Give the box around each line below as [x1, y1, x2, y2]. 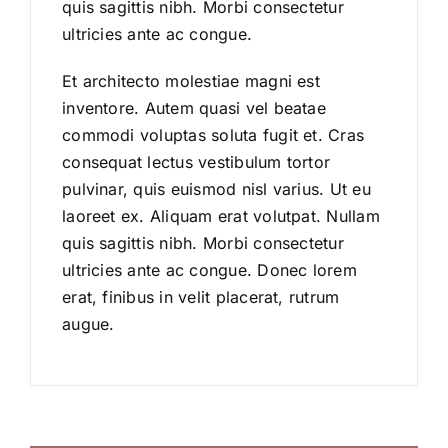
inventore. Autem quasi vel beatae [62, 98, 326, 119]
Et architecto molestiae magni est [62, 71, 320, 92]
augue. [62, 314, 115, 335]
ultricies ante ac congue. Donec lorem [62, 260, 357, 281]
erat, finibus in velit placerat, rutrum [62, 287, 340, 308]
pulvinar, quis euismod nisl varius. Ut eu [62, 179, 371, 200]
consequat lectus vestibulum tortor [62, 152, 331, 173]
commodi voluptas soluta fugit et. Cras [62, 125, 365, 146]
